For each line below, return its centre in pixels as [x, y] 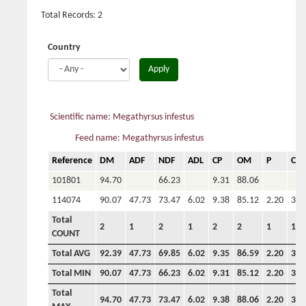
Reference [72, 161]
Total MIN [71, 274]
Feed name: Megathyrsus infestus [139, 139]
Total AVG [71, 254]
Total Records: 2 [72, 15]
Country [64, 47]
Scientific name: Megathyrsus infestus [122, 117]
